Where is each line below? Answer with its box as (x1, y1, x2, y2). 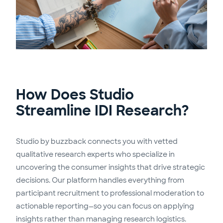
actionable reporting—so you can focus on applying (16, 202, 194, 211)
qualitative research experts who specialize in (16, 150, 175, 159)
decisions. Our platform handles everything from (16, 176, 184, 185)
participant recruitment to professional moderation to (16, 189, 204, 198)
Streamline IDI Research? (16, 102, 189, 120)
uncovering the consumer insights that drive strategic (16, 163, 205, 172)
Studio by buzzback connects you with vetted (16, 137, 178, 146)
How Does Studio (16, 86, 134, 105)
